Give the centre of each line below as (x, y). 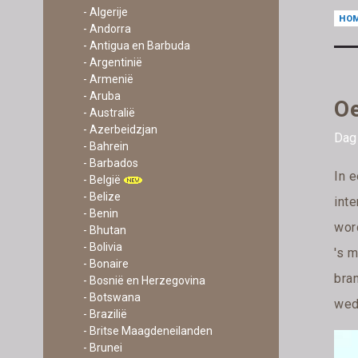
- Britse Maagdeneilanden (147, 331)
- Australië (109, 113)
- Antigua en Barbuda (136, 46)
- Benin (100, 213)
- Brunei (102, 348)
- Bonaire (105, 264)
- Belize (101, 197)
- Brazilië (105, 314)
